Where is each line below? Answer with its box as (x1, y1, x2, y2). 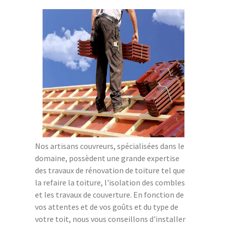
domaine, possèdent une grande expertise (35, 153, 179, 163)
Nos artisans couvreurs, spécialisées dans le (35, 140, 184, 151)
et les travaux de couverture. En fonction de (35, 189, 184, 200)
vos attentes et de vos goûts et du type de (35, 201, 178, 212)
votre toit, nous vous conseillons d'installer (35, 213, 185, 224)
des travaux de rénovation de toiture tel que (35, 165, 185, 175)
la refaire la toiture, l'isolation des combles (35, 177, 185, 187)
